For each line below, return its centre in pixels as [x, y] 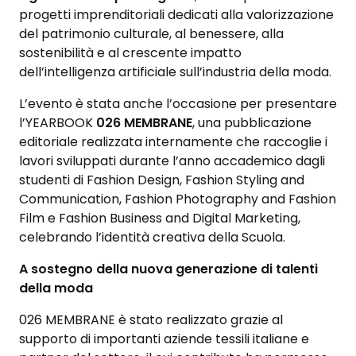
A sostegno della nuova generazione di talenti [168, 269]
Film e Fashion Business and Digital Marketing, [160, 218]
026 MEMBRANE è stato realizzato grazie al [151, 319]
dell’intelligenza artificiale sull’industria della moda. [175, 72]
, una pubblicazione [252, 122]
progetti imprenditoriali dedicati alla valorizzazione [176, 14]
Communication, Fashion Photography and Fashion [178, 199]
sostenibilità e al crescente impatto [130, 52]
